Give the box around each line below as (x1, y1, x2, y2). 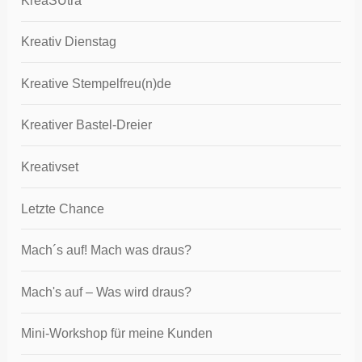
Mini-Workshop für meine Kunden (21, 326, 213, 341)
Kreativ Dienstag (21, 35, 117, 49)
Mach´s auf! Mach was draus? (21, 243, 192, 258)
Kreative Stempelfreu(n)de (21, 76, 172, 90)
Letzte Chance (21, 201, 105, 216)
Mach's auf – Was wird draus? (21, 284, 192, 299)
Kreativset (21, 160, 79, 175)
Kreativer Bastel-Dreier (21, 118, 153, 133)
